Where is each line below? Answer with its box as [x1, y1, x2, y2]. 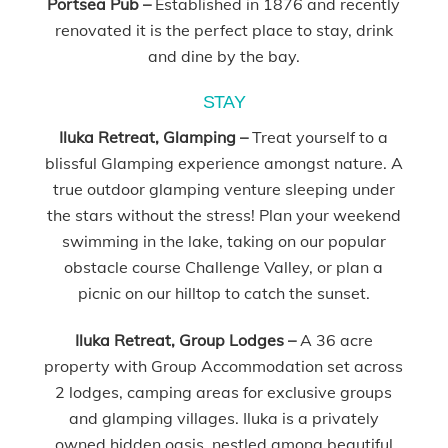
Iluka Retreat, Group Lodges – [74, 329, 300, 350]
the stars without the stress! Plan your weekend [46, 204, 401, 225]
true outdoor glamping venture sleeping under [52, 178, 395, 199]
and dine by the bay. [147, 45, 300, 66]
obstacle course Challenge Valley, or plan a [64, 256, 384, 277]
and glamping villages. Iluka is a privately [68, 407, 379, 428]
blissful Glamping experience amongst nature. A [44, 152, 403, 173]
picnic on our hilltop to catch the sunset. [77, 282, 370, 303]
